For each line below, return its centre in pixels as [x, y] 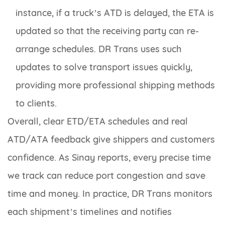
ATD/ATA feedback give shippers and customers [111, 140]
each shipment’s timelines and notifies [90, 212]
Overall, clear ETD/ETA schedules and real [98, 122]
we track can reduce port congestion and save [106, 176]
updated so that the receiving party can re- [107, 31]
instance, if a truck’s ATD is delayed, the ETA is [115, 13]
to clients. [36, 103]
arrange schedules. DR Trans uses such [98, 49]
